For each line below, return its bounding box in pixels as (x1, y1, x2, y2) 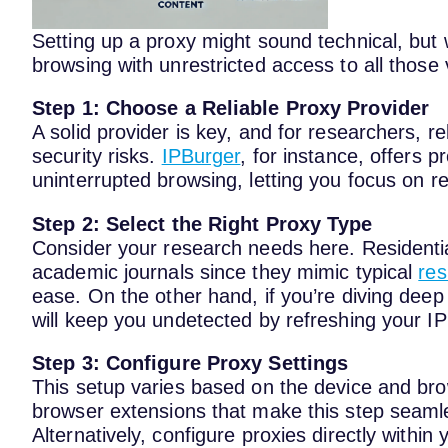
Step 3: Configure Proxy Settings (32, 352, 349, 375)
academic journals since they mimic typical (32, 260, 419, 283)
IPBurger (161, 145, 241, 168)
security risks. (32, 145, 162, 168)
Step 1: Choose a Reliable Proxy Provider (32, 97, 429, 120)
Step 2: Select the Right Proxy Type (32, 212, 373, 235)
